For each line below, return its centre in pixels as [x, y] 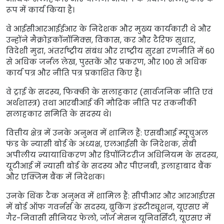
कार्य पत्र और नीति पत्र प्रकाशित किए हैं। [74, 73]
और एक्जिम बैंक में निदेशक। [55, 177]
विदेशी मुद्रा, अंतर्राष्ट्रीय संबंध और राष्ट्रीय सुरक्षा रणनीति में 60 [110, 51]
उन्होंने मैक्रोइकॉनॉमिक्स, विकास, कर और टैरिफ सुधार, [101, 40]
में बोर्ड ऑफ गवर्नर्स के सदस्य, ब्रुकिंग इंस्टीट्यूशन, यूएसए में [107, 207]
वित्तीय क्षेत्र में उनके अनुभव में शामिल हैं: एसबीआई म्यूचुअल [107, 133]
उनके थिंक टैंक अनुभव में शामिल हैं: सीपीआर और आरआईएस [110, 196]
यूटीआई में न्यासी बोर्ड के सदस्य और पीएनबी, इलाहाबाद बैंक [109, 166]
